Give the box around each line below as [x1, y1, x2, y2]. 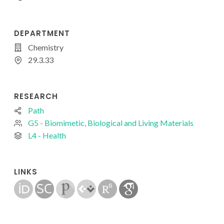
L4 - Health [28, 130, 66, 140]
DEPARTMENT [14, 28, 70, 39]
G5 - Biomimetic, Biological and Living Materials [28, 118, 193, 128]
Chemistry [28, 42, 63, 52]
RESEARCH [14, 91, 58, 102]
